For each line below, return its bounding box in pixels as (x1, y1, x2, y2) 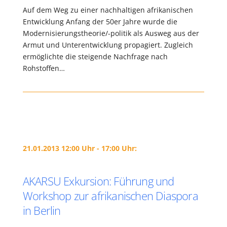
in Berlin (22, 203, 61, 218)
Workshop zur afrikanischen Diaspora (22, 188, 198, 203)
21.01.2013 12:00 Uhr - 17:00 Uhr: (22, 143, 137, 153)
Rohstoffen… (22, 63, 65, 73)
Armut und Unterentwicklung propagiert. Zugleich (22, 40, 193, 50)
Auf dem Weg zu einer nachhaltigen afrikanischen (22, 5, 193, 15)
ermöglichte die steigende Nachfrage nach (22, 52, 168, 61)
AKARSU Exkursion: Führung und (22, 173, 174, 188)
